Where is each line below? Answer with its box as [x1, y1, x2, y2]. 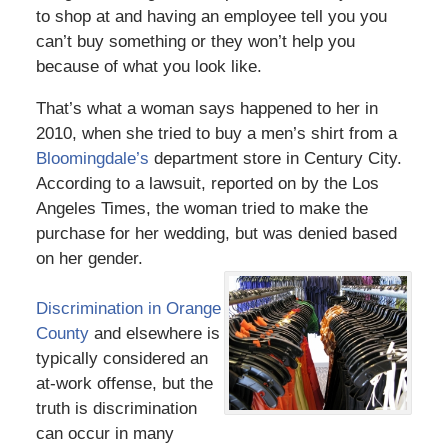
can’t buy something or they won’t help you [35, 31, 355, 51]
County [35, 323, 89, 343]
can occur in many [35, 423, 174, 443]
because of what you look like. [35, 56, 262, 76]
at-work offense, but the [35, 373, 213, 393]
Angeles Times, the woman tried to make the [35, 198, 368, 218]
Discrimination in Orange [35, 298, 221, 318]
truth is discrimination [35, 398, 197, 418]
